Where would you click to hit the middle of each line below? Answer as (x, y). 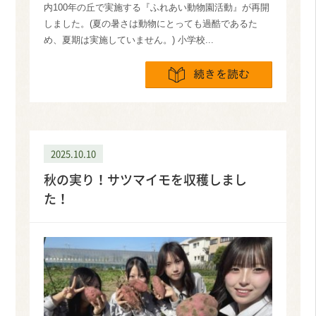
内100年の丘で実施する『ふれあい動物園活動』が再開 (157, 7)
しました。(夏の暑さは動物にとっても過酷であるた (151, 23)
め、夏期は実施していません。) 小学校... (129, 39)
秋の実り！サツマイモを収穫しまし (146, 180)
